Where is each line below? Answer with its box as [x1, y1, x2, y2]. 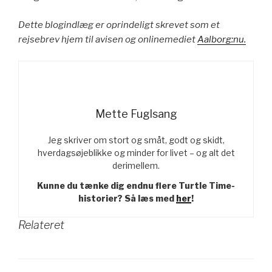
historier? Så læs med [78, 192, 176, 203]
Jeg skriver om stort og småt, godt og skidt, [47, 134, 225, 145]
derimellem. [112, 160, 160, 171]
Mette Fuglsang [95, 107, 177, 120]
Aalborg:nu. [197, 34, 246, 46]
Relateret [18, 218, 64, 231]
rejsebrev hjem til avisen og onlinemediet [18, 34, 197, 46]
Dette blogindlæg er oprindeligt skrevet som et [18, 19, 220, 31]
